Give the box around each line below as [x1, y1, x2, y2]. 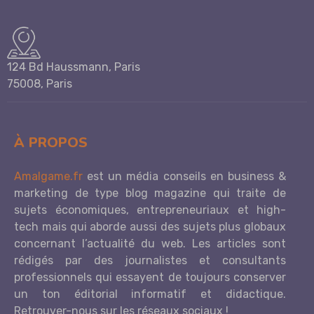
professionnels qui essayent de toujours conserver [14, 271, 286, 285]
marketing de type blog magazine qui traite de [14, 186, 286, 200]
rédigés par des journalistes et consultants [14, 254, 286, 268]
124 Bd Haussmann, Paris [7, 60, 140, 74]
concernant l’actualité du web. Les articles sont [14, 237, 286, 251]
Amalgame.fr [14, 170, 83, 184]
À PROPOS [14, 133, 88, 153]
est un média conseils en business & [83, 170, 286, 184]
